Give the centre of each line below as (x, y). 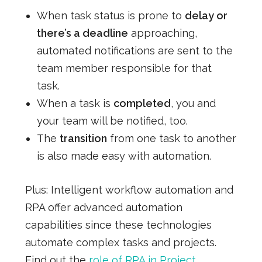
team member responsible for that (124, 68)
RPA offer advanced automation (104, 207)
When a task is (75, 103)
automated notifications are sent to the (135, 50)
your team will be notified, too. (112, 120)
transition (83, 138)
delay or (206, 15)
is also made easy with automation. (124, 156)
